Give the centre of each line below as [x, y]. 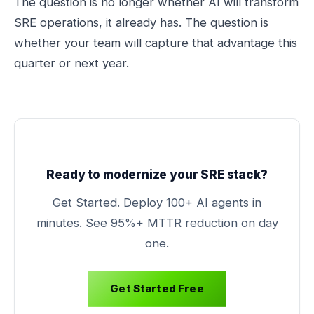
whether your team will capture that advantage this [156, 43]
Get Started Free [157, 288]
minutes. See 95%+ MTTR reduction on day [157, 223]
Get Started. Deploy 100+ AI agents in [157, 203]
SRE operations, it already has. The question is [141, 22]
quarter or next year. [71, 63]
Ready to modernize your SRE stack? [157, 175]
